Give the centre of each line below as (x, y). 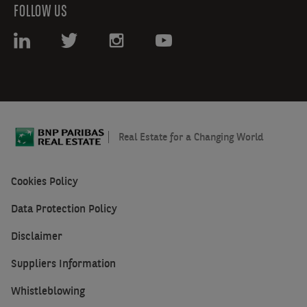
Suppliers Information (63, 263)
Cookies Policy (45, 181)
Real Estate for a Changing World (191, 137)
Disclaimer (37, 236)
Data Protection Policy (64, 209)
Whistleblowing (48, 291)
